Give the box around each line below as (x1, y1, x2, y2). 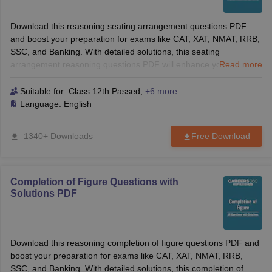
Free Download (191, 131, 250, 141)
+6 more (144, 86, 177, 96)
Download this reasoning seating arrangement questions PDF (10, 21, 246, 31)
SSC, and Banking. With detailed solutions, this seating (10, 47, 220, 56)
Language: (19, 99, 64, 109)
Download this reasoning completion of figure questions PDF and (10, 238, 259, 248)
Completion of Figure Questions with (10, 177, 178, 187)
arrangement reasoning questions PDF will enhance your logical (10, 59, 256, 69)
